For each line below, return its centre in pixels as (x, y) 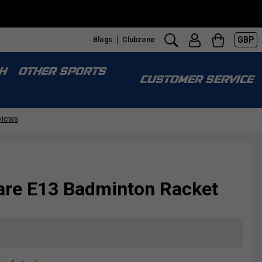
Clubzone (139, 39)
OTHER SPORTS (61, 72)
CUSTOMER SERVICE (196, 80)
